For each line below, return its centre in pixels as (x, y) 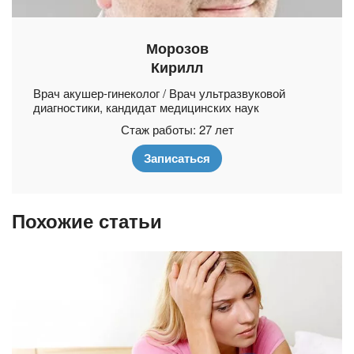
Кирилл (177, 67)
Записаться (177, 158)
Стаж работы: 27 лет (177, 129)
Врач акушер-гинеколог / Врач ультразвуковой (159, 92)
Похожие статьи (87, 220)
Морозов (177, 48)
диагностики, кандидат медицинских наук (146, 107)
